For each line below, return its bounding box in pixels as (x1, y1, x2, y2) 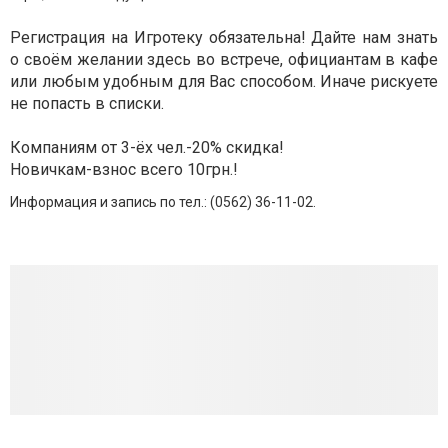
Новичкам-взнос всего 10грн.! (10, 160, 238, 180)
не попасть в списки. (10, 94, 164, 114)
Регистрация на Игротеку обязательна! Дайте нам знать (10, 28, 438, 48)
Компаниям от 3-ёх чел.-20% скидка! (10, 138, 284, 158)
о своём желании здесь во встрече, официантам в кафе (10, 50, 438, 70)
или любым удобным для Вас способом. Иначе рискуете (10, 72, 438, 92)
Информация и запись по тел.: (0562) (10, 194, 252, 211)
